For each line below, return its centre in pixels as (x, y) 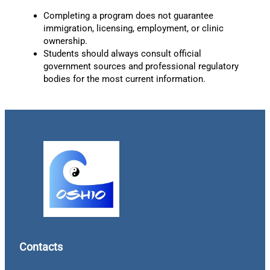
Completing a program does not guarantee (128, 16)
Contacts (41, 247)
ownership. (65, 41)
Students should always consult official (122, 54)
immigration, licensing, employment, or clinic (133, 29)
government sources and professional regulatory (141, 67)
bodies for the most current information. (124, 79)
